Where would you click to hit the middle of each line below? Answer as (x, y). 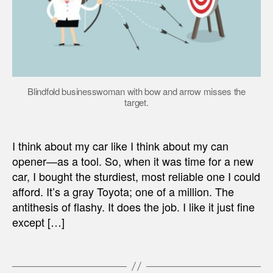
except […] (38, 222)
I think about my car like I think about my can (120, 145)
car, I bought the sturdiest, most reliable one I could (136, 176)
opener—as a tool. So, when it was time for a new (133, 161)
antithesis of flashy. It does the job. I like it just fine (133, 206)
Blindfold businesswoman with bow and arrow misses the (136, 91)
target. (136, 102)
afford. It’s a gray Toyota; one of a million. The (123, 191)
